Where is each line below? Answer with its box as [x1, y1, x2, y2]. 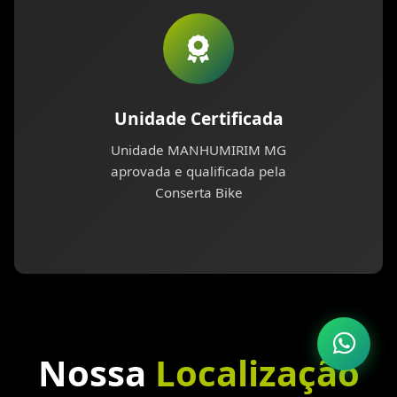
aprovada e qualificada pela [111, 162, 286, 181]
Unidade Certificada [113, 106, 284, 131]
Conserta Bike [154, 183, 243, 202]
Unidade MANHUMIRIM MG [111, 141, 286, 160]
